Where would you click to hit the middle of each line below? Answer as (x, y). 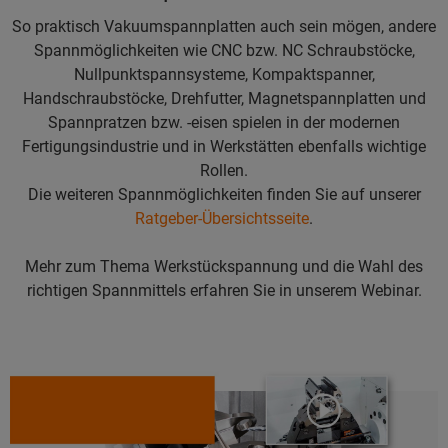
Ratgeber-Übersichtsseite (222, 219)
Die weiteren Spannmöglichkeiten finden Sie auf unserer (224, 195)
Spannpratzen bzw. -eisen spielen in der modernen (224, 123)
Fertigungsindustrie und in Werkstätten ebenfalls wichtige (224, 147)
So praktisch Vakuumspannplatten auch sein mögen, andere (224, 27)
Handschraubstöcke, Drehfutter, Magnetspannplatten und (224, 99)
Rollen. (224, 171)
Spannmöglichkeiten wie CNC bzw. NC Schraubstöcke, (224, 51)
